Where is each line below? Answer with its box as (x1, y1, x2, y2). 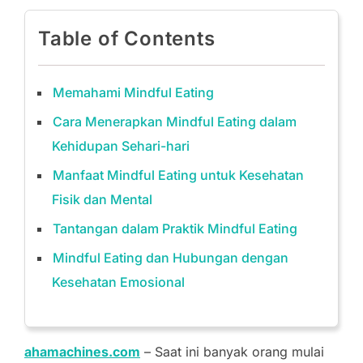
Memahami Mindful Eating (53, 84, 214, 100)
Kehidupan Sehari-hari (52, 138, 190, 154)
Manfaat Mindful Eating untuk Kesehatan (53, 167, 304, 183)
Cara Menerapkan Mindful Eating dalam (53, 113, 297, 130)
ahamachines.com (24, 344, 140, 360)
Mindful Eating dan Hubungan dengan (53, 250, 288, 266)
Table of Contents (38, 27, 216, 50)
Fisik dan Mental (52, 191, 152, 207)
